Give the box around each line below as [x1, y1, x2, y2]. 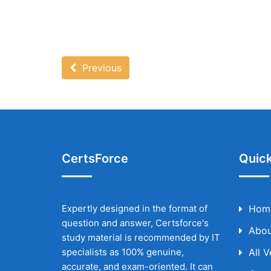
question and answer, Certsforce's [62, 217, 209, 229]
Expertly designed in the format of [62, 203, 207, 214]
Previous [76, 62, 122, 74]
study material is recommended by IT [62, 232, 220, 243]
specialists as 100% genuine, [62, 246, 184, 258]
